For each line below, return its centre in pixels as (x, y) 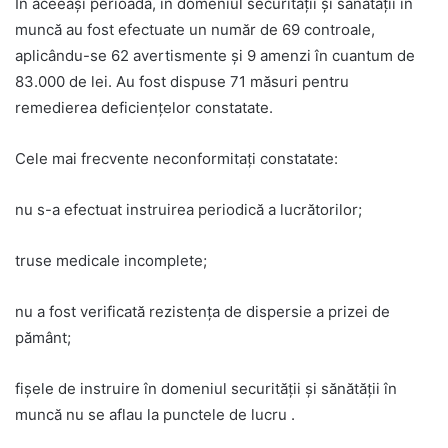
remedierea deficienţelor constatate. (144, 108)
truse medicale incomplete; (111, 261)
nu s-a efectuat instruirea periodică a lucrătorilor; (188, 210)
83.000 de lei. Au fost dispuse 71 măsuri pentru (182, 82)
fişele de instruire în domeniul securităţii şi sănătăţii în (206, 389)
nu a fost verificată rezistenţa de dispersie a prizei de (202, 312)
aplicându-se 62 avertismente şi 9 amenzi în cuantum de (215, 56)
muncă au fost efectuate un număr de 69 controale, (195, 30)
